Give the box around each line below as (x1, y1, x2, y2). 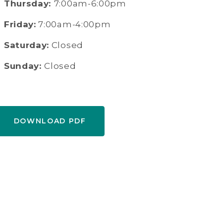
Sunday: (4, 61, 45, 71)
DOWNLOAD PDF (13, 116, 86, 125)
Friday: (4, 19, 36, 30)
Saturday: (4, 40, 50, 51)
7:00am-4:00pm (36, 19, 111, 30)
